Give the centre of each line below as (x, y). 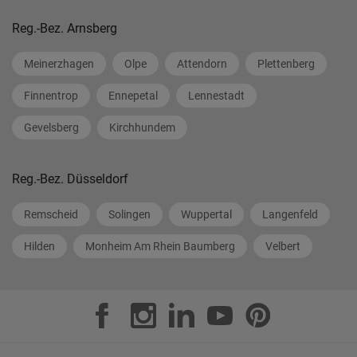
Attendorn (202, 63)
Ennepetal (133, 95)
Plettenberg (286, 63)
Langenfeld (290, 214)
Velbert (283, 246)
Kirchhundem (142, 127)
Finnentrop (51, 95)
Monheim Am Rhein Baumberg (160, 246)
